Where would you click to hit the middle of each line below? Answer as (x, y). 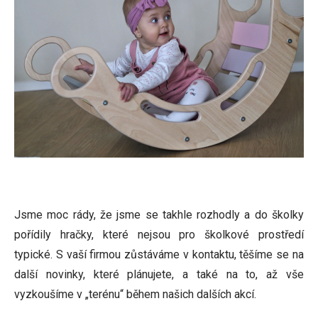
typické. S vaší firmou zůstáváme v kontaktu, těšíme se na (159, 254)
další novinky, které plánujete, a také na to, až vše (159, 274)
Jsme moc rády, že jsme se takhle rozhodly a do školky (159, 215)
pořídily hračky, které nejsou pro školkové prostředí (159, 235)
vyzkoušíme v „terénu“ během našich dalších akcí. (135, 294)
